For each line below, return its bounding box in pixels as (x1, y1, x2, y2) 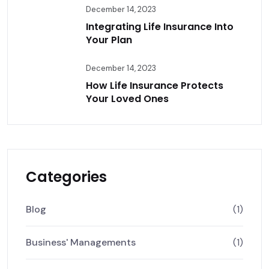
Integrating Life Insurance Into (86, 20, 234, 34)
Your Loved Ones (86, 92, 169, 106)
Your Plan (86, 33, 132, 47)
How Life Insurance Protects (86, 79, 223, 92)
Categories (26, 167, 107, 187)
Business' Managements (26, 236, 136, 249)
